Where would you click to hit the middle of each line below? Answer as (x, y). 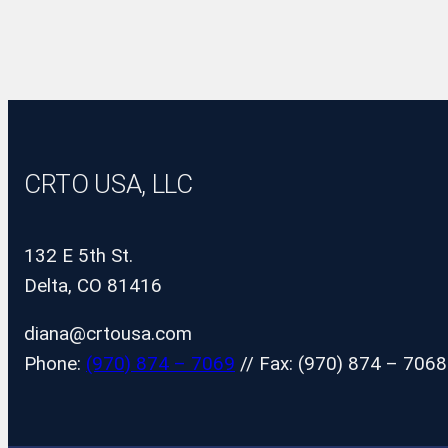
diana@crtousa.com (108, 334)
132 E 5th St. (78, 255)
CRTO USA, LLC (108, 184)
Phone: (55, 364)
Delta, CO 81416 (93, 285)
